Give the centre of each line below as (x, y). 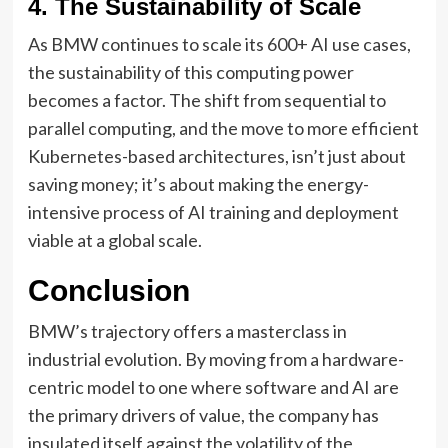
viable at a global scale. (114, 239)
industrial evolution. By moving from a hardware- (215, 358)
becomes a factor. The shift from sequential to (206, 99)
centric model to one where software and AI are (213, 386)
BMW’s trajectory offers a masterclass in (187, 330)
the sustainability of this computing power (190, 71)
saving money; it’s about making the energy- (198, 183)
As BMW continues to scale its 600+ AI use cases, (219, 43)
